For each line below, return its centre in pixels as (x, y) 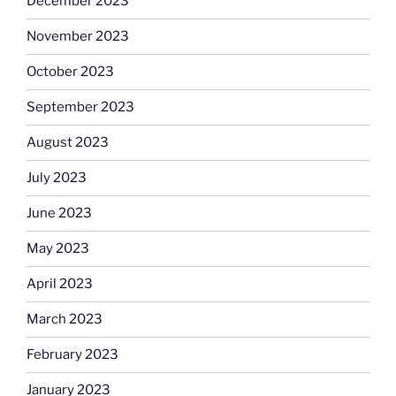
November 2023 (78, 37)
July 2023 (57, 178)
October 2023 (70, 72)
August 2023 (68, 143)
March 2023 (65, 320)
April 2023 (60, 284)
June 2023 (59, 213)
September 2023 (80, 107)
